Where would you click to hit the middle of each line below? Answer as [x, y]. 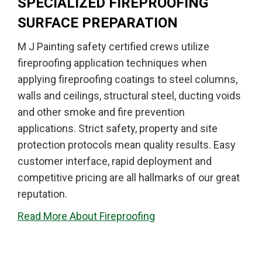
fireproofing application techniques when [112, 63]
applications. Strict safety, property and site [118, 128]
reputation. [42, 194]
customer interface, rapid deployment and [115, 161]
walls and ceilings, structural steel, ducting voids [129, 95]
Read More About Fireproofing [86, 216]
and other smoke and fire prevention [101, 112]
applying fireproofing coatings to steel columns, [127, 79]
